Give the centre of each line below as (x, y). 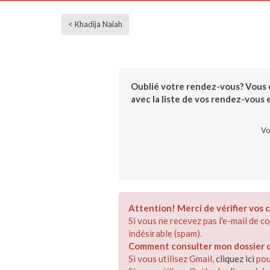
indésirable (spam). (165, 233)
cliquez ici (235, 259)
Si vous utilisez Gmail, (172, 259)
